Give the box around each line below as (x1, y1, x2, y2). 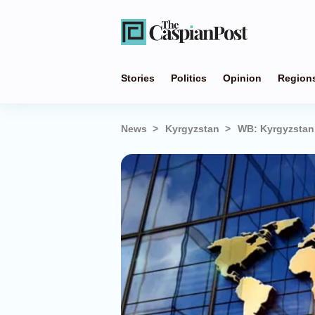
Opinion (223, 72, 262, 84)
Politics (171, 72, 207, 84)
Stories (121, 72, 155, 84)
